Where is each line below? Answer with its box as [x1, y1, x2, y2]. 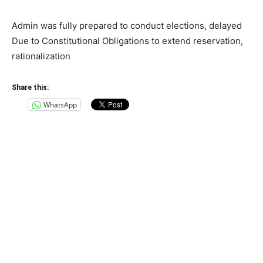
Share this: [12, 83, 49, 92]
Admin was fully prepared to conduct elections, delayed [12, 20, 242, 32]
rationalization [12, 50, 70, 62]
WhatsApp [43, 99, 77, 110]
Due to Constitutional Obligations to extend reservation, [12, 35, 243, 47]
